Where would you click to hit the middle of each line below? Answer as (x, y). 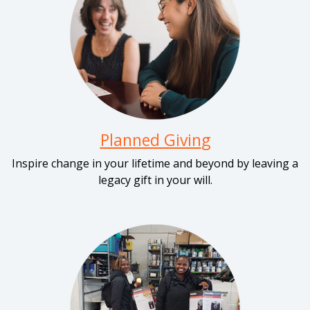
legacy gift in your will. (155, 180)
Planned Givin (151, 140)
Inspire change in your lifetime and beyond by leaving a (155, 163)
